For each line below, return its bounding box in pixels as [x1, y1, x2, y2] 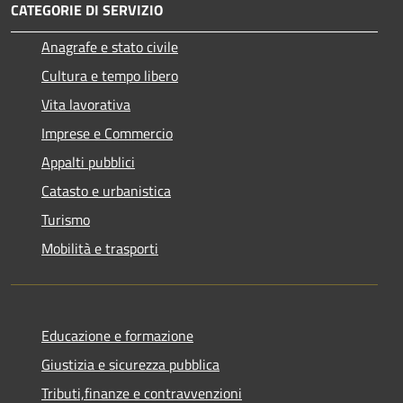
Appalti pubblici [41, 150, 135, 173]
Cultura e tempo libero [41, 64, 178, 86]
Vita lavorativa [41, 93, 130, 115]
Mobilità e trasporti [41, 237, 158, 259]
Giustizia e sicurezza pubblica [41, 353, 219, 375]
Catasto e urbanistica [41, 179, 171, 201]
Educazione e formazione [41, 324, 193, 346]
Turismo [41, 208, 90, 230]
